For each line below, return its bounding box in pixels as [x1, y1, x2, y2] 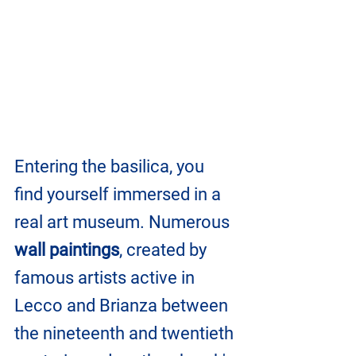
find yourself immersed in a [14, 184, 225, 204]
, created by [119, 239, 211, 260]
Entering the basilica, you [14, 156, 208, 176]
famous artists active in [14, 267, 199, 288]
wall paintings [14, 239, 119, 260]
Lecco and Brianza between [14, 295, 232, 315]
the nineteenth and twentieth [14, 323, 238, 343]
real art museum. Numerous [14, 211, 234, 232]
